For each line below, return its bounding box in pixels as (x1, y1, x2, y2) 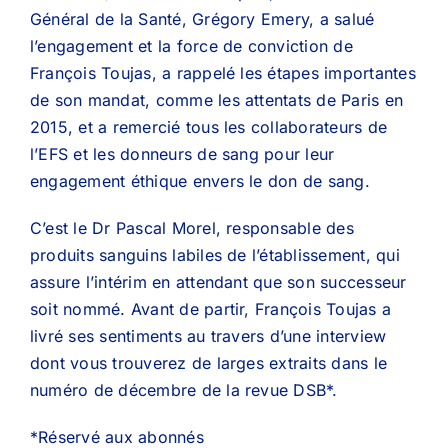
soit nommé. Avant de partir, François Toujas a (30, 299, 392, 319)
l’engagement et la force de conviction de (30, 36, 353, 56)
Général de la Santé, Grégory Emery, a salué (30, 9, 375, 29)
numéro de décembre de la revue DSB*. (30, 380, 338, 400)
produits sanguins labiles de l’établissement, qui (30, 245, 400, 265)
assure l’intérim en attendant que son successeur (30, 272, 407, 292)
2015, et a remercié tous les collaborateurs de (30, 117, 388, 137)
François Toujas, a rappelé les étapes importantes (30, 63, 416, 83)
